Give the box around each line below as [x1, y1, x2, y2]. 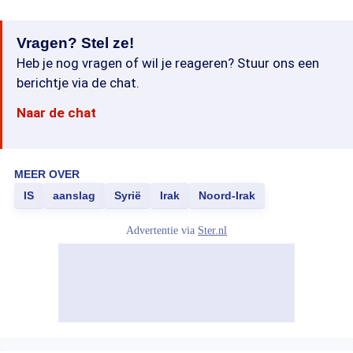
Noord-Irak [199, 189, 255, 202]
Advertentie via [126, 225, 198, 236]
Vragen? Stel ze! [17, 35, 134, 51]
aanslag [53, 189, 95, 202]
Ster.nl [198, 225, 227, 236]
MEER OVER [14, 168, 80, 180]
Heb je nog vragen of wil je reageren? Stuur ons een [17, 55, 319, 71]
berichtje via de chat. [17, 75, 139, 91]
